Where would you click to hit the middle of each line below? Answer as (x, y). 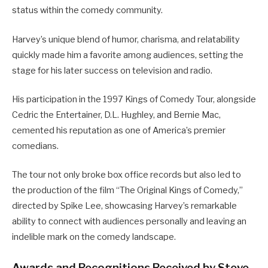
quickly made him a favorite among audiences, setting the (128, 55)
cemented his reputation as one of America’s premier (119, 130)
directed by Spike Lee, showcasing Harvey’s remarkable (124, 206)
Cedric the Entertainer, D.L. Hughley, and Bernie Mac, (116, 115)
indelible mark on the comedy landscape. (94, 237)
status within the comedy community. (87, 10)
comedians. (35, 146)
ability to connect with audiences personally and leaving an (129, 221)
